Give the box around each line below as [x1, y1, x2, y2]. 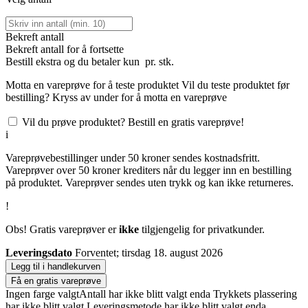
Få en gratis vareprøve [11, 276, 101, 287]
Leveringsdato [5, 247, 72, 259]
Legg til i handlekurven [11, 261, 100, 272]
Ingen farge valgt [5, 288, 79, 300]
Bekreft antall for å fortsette [5, 43, 124, 56]
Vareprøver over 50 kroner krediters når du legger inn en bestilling [5, 164, 291, 177]
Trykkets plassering [213, 288, 297, 300]
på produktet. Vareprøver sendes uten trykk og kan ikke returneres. [5, 177, 294, 189]
